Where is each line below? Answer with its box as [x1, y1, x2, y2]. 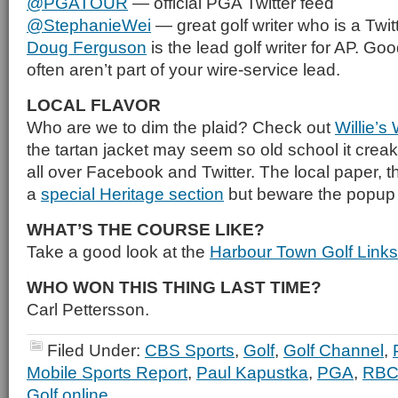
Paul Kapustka [196, 362, 308, 382]
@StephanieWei [27, 15, 151, 35]
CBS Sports [145, 340, 235, 360]
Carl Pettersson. [27, 299, 149, 319]
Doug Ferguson [27, 37, 147, 57]
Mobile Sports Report [27, 362, 187, 382]
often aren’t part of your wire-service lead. [27, 60, 340, 79]
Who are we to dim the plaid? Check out [27, 117, 335, 137]
